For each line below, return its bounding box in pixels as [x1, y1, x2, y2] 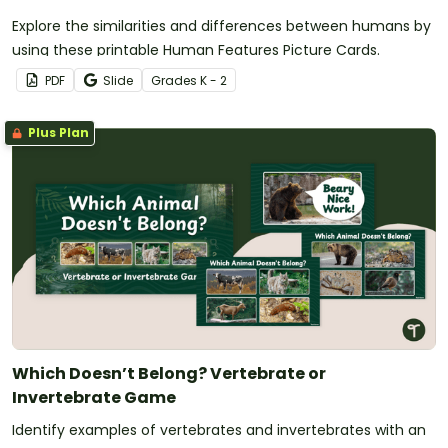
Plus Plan [25, 124, 89, 142]
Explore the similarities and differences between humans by [12, 16, 431, 37]
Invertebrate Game [12, 385, 176, 409]
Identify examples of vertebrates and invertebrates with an [12, 419, 426, 440]
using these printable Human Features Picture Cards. [12, 40, 380, 61]
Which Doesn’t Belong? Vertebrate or [12, 361, 326, 385]
